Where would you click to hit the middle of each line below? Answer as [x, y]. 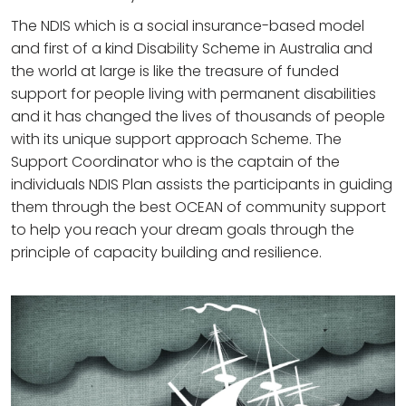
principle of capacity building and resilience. [166, 253]
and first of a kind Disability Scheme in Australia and [192, 49]
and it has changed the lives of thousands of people [198, 117]
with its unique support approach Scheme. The [176, 140]
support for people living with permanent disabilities [193, 94]
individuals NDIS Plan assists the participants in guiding [202, 185]
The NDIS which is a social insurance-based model [188, 26]
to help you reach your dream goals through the [183, 230]
